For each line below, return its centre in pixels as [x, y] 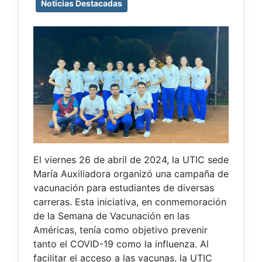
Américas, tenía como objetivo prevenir [120, 230]
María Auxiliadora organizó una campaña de [131, 173]
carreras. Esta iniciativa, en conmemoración [130, 201]
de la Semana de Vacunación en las [111, 216]
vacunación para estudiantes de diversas [124, 187]
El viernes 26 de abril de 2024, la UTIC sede [131, 159]
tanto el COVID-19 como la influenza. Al [121, 244]
